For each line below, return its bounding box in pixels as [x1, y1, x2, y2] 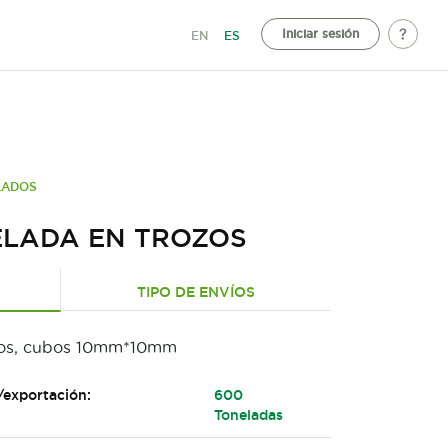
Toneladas [214, 407, 284, 423]
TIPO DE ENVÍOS [137, 284, 255, 300]
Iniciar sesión [282, 27, 359, 40]
